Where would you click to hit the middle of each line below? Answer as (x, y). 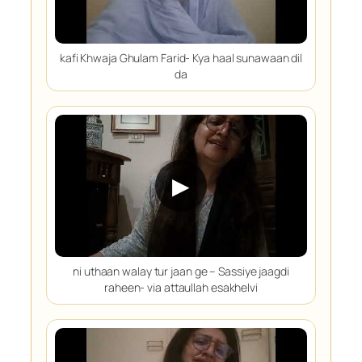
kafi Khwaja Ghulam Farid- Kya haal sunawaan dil (181, 58)
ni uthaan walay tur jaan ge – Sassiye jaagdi (181, 271)
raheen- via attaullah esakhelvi (181, 287)
